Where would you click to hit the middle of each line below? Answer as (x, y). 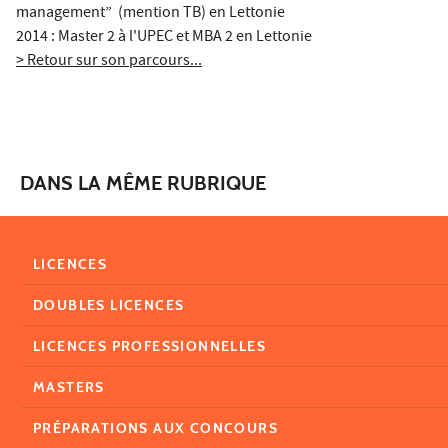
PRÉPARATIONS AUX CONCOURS (155, 427)
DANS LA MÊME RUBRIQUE (143, 182)
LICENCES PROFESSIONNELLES (149, 345)
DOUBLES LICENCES (109, 304)
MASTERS (69, 386)
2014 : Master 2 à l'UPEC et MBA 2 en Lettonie (164, 37)
